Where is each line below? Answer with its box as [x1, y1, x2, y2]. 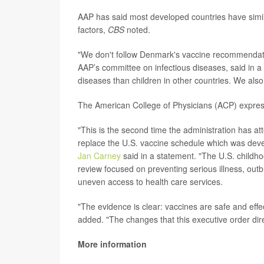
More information [78, 238, 147, 250]
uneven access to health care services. [78, 176, 223, 187]
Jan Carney [78, 150, 121, 161]
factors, [78, 24, 108, 35]
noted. [124, 24, 150, 35]
